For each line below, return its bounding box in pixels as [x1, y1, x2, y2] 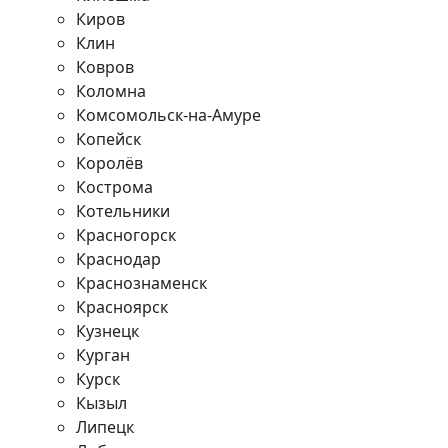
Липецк [76, 416, 134, 438]
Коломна [76, 80, 146, 102]
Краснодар [76, 248, 161, 270]
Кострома [76, 176, 153, 198]
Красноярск [76, 296, 168, 318]
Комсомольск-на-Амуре [76, 104, 261, 126]
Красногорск [76, 224, 176, 246]
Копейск [76, 128, 141, 150]
